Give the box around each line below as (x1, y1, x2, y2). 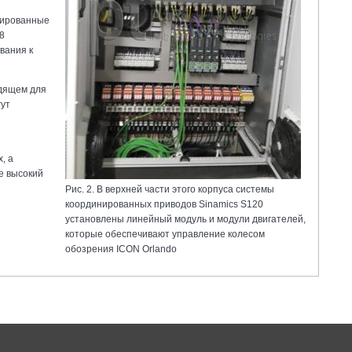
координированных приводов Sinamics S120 (65, 198, 263, 210)
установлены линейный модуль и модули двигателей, (65, 213, 306, 225)
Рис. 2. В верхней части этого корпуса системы (65, 183, 274, 195)
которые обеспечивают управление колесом (65, 228, 265, 240)
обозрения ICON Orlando (65, 243, 177, 255)
